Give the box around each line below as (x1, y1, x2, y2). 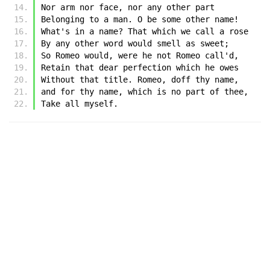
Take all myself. (41, 98, 118, 108)
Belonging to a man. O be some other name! (41, 14, 239, 24)
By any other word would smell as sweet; (41, 38, 229, 48)
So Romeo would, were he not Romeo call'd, (41, 50, 239, 60)
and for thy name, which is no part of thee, (41, 86, 248, 96)
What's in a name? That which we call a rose (41, 26, 248, 36)
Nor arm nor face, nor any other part (41, 2, 215, 12)
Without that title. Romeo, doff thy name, (41, 74, 239, 84)
